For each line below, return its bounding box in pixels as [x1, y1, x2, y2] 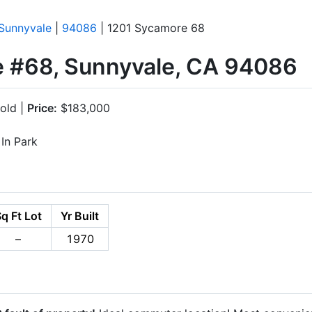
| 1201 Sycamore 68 [97, 21, 205, 35]
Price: [27, 100, 57, 115]
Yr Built [61, 208, 99, 223]
